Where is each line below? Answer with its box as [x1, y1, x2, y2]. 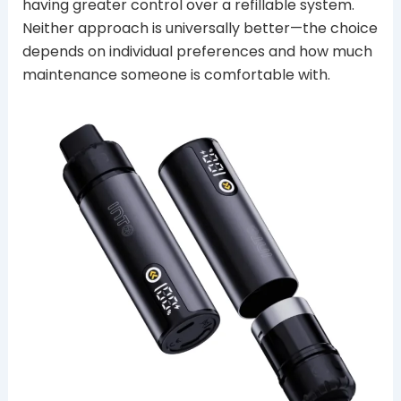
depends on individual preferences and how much [21, 41, 372, 63]
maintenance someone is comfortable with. [21, 64, 330, 86]
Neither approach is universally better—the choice [21, 18, 378, 39]
